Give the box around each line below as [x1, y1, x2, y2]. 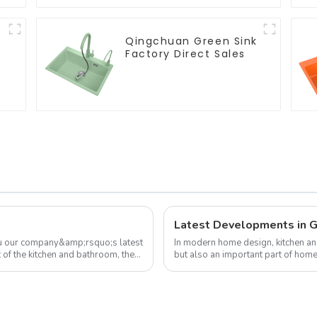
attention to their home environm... [174, 260, 314, 273]
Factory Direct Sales [125, 46, 246, 61]
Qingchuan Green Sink [125, 33, 258, 48]
